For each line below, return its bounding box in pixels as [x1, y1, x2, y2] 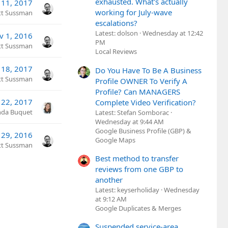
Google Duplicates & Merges [95, 203, 181, 213]
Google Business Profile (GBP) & [95, 126, 191, 135]
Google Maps [95, 135, 135, 145]
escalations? [95, 18, 137, 28]
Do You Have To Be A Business [95, 65, 202, 75]
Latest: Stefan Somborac [95, 107, 169, 117]
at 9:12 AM [95, 194, 127, 204]
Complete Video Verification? [95, 97, 196, 107]
